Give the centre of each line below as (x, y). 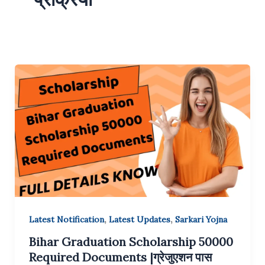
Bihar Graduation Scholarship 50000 (131, 242)
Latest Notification (66, 220)
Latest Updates (139, 220)
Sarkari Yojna (201, 220)
